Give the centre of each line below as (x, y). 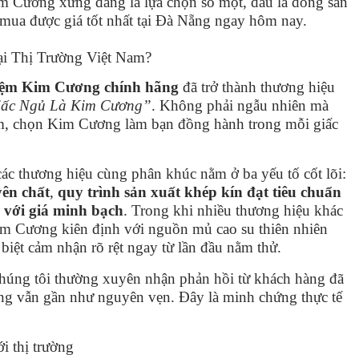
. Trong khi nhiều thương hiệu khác (233, 210)
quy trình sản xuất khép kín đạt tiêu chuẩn (200, 192)
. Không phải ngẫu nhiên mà (240, 105)
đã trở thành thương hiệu (257, 87)
